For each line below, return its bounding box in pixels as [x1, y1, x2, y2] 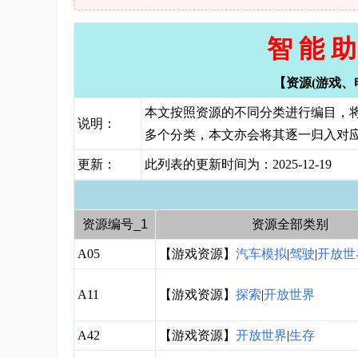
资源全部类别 [252, 217, 328, 231]
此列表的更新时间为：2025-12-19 [145, 157, 332, 171]
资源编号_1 [82, 217, 148, 231]
